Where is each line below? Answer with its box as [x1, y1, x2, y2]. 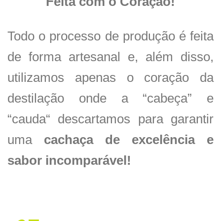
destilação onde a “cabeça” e [7, 91, 214, 106]
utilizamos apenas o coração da [7, 70, 214, 85]
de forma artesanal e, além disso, [7, 49, 214, 65]
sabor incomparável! [7, 153, 131, 168]
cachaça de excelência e [44, 132, 214, 147]
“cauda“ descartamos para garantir [7, 111, 214, 127]
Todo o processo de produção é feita [7, 29, 214, 44]
